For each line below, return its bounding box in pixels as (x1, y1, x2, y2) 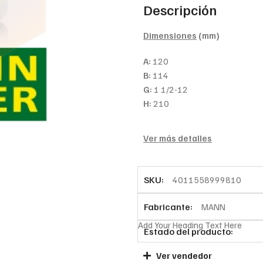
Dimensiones (143, 29, 197, 41)
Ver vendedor (156, 249, 213, 261)
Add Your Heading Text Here (137, 219, 242, 230)
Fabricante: (143, 200, 193, 213)
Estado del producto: (143, 225, 233, 237)
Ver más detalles (143, 132, 212, 143)
